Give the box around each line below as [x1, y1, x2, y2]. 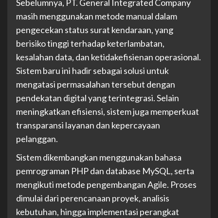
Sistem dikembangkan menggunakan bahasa [16, 152, 182, 163]
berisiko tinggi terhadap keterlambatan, [16, 38, 164, 49]
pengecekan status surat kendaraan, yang [16, 24, 173, 36]
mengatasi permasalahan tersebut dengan [16, 79, 175, 90]
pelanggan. [16, 133, 58, 145]
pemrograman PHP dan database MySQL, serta [16, 165, 194, 177]
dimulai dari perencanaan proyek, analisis [16, 193, 169, 204]
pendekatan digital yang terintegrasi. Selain [16, 92, 179, 104]
